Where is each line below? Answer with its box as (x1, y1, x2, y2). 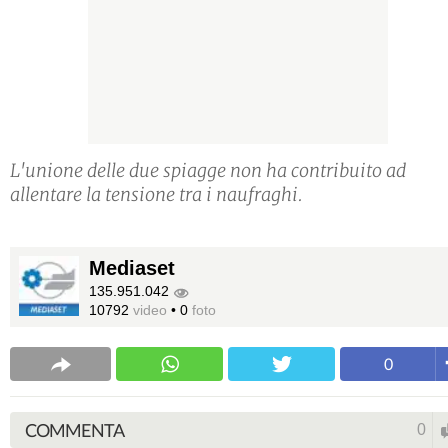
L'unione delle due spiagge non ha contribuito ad (10, 159, 406, 183)
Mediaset (89, 257, 175, 280)
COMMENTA (25, 419, 124, 442)
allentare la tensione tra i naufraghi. (10, 183, 303, 207)
